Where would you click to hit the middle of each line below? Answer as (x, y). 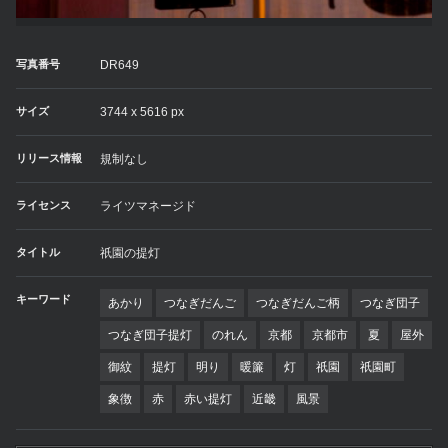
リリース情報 (49, 158)
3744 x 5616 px (142, 112)
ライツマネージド (148, 206)
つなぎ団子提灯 (150, 335)
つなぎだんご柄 (298, 303)
